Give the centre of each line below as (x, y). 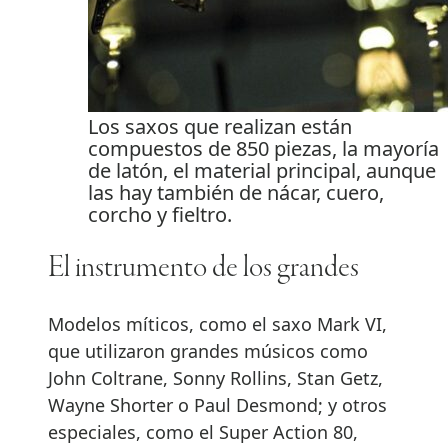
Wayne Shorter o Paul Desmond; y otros (217, 405)
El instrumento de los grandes (203, 268)
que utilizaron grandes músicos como (208, 351)
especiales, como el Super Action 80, (203, 432)
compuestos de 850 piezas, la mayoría (263, 148)
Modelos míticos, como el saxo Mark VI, (217, 324)
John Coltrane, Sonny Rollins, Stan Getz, (215, 378)
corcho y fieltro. (160, 214)
